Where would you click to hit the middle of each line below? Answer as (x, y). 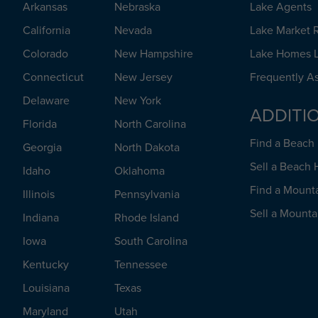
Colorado (45, 54)
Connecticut (53, 77)
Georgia (42, 147)
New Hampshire (154, 54)
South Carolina (151, 241)
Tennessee (141, 264)
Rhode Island (147, 218)
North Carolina (150, 124)
